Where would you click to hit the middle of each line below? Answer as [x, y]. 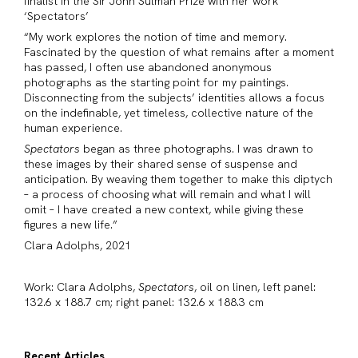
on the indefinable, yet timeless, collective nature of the [169, 112]
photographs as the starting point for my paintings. [156, 82]
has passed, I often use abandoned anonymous [148, 67]
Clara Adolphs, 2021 [78, 245]
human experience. [73, 127]
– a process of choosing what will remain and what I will [167, 194]
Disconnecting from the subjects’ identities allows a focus [174, 97]
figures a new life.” [71, 224]
